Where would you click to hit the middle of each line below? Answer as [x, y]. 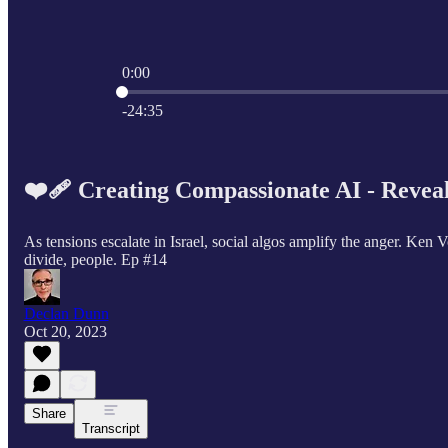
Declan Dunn [66, 313]
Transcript [110, 428]
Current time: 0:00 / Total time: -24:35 [240, 89]
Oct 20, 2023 [65, 331]
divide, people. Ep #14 [95, 259]
